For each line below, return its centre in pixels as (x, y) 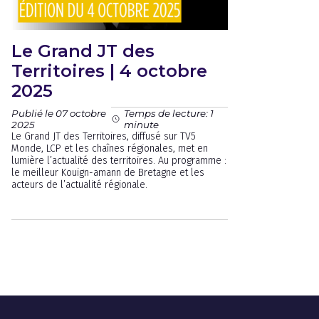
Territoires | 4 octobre (109, 71)
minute (141, 125)
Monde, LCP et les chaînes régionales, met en (110, 148)
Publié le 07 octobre (59, 113)
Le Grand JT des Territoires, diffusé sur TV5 (104, 136)
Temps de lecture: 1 (168, 113)
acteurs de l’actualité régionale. (79, 185)
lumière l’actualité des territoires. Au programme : (119, 161)
